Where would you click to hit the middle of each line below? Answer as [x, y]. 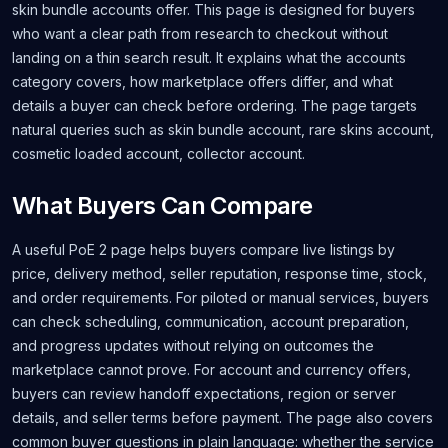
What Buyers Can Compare [162, 205]
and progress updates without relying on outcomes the [193, 345]
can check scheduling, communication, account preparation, [210, 321]
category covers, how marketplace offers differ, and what [202, 81]
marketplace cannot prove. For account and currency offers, [211, 369]
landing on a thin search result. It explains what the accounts [209, 57]
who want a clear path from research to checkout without [200, 33]
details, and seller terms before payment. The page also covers [222, 417]
